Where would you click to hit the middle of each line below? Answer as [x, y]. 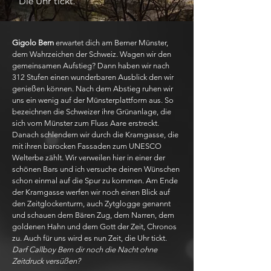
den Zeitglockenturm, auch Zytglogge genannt [91, 204]
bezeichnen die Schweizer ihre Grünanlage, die [92, 112]
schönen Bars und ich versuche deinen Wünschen [96, 169]
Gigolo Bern [33, 43]
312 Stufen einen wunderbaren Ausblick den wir [93, 77]
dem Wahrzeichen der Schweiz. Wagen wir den [92, 54]
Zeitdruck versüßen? [46, 261]
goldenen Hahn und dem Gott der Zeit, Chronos [94, 227]
